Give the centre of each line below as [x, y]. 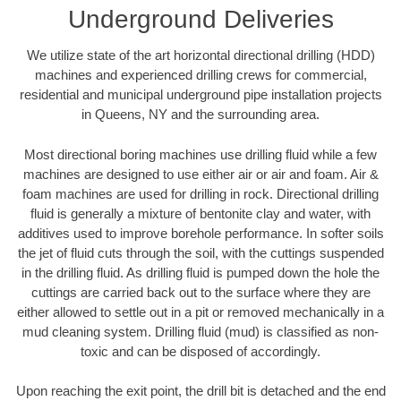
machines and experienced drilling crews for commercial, [200, 75]
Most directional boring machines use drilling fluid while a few [200, 154]
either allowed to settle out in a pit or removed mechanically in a [200, 311]
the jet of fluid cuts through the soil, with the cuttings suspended [200, 252]
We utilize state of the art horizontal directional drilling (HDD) [200, 55]
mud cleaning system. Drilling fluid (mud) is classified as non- [200, 331]
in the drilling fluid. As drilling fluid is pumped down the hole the [200, 272]
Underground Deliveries [200, 20]
